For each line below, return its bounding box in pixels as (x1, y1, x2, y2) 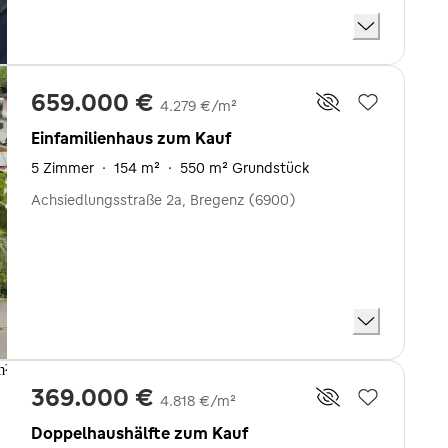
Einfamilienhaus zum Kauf (31, 128, 231, 148)
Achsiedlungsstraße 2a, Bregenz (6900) (31, 191, 296, 209)
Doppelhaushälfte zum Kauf (31, 422, 248, 443)
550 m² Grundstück (180, 159, 309, 177)
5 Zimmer (31, 159, 94, 177)
